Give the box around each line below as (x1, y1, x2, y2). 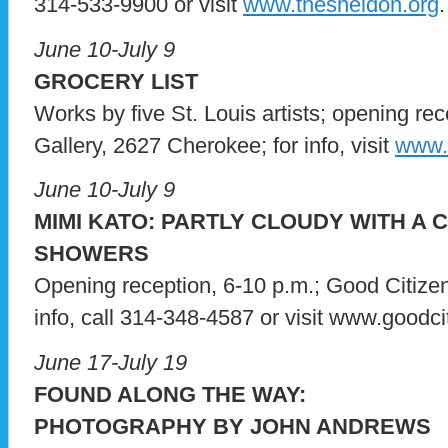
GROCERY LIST (34, 68, 198, 94)
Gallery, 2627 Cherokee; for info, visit (34, 132, 395, 158)
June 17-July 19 (34, 350, 187, 376)
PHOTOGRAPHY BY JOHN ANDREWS (34, 414, 431, 440)
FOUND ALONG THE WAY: (34, 382, 306, 408)
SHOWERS (34, 241, 149, 267)
